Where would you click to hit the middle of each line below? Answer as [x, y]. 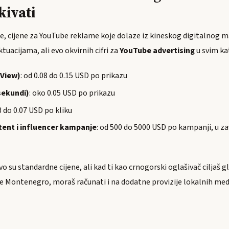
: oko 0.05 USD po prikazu [72, 93]
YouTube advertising [157, 51]
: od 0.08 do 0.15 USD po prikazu [74, 76]
